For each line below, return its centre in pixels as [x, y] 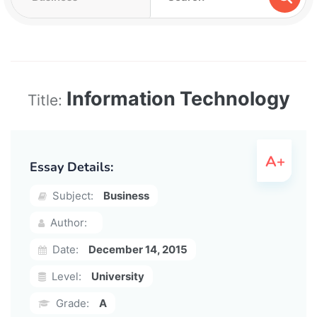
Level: [65, 276]
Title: [47, 100]
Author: [67, 222]
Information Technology [178, 98]
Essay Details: [71, 167]
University [118, 276]
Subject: [71, 195]
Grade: [71, 303]
